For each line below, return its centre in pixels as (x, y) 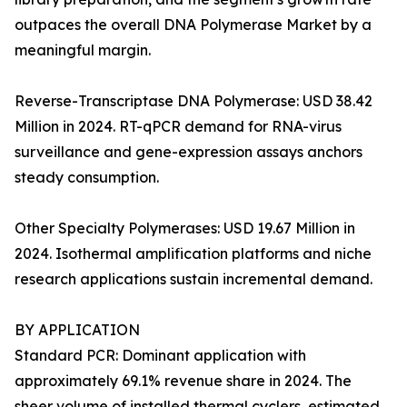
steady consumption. (87, 178)
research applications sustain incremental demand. (194, 279)
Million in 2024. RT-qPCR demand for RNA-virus (178, 127)
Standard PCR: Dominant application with (160, 356)
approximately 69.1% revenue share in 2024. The (183, 381)
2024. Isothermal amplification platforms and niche (193, 254)
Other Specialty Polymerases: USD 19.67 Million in (185, 228)
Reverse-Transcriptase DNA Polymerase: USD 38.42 (194, 101)
